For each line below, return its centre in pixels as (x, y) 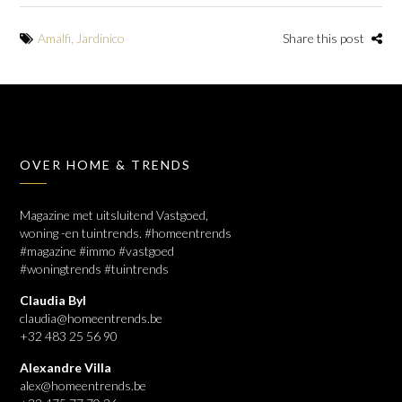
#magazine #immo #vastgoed (97, 251)
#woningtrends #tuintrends (95, 269)
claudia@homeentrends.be (92, 318)
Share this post (324, 38)
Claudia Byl (53, 300)
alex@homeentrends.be (83, 385)
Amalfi (55, 38)
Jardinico (101, 38)
